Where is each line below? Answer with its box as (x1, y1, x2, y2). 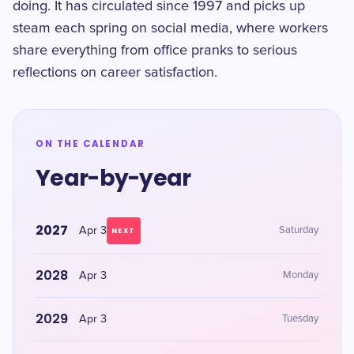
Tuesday (282, 314, 318, 324)
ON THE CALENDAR (36, 137, 145, 150)
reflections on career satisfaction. (13, 66, 217, 80)
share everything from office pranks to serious (13, 43, 297, 58)
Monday (283, 270, 318, 281)
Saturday (279, 225, 318, 235)
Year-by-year (36, 163, 191, 194)
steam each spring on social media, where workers (13, 21, 328, 36)
